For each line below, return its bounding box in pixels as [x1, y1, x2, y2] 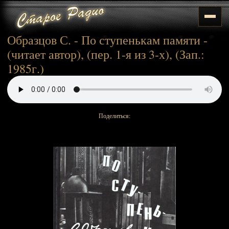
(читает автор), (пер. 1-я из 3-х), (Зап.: [7, 46, 204, 62]
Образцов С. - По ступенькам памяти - [7, 32, 208, 48]
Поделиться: [99, 111, 130, 120]
